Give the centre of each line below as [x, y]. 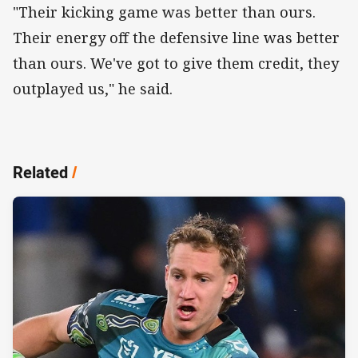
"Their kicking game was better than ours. [164, 12]
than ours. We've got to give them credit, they [176, 64]
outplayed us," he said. [93, 89]
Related [40, 173]
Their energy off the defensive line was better [176, 38]
